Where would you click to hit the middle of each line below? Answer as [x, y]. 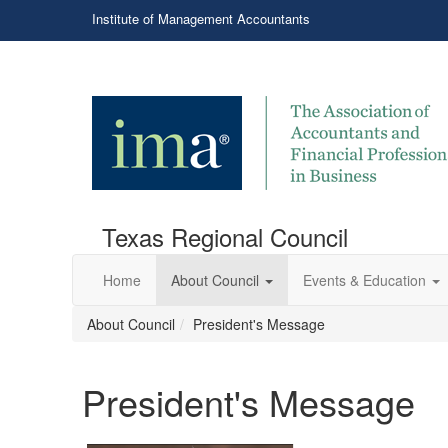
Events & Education [364, 280]
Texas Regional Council [225, 236]
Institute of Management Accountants [201, 18]
